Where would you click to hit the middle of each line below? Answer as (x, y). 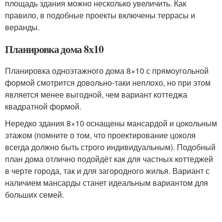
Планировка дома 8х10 (54, 49)
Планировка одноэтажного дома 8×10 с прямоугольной (107, 71)
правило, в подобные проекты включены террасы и (100, 15)
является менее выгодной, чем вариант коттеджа (96, 95)
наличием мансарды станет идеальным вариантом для (107, 183)
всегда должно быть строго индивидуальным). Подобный (110, 147)
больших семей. (34, 195)
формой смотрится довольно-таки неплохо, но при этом (108, 83)
